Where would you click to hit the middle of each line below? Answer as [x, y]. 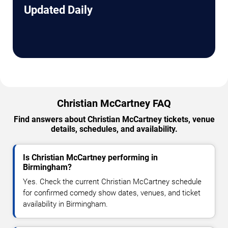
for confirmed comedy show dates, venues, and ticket [112, 193]
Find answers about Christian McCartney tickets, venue [114, 120]
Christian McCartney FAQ [114, 104]
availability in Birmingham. [65, 204]
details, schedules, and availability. [114, 129]
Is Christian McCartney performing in [90, 158]
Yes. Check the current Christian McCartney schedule [112, 182]
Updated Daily [58, 10]
